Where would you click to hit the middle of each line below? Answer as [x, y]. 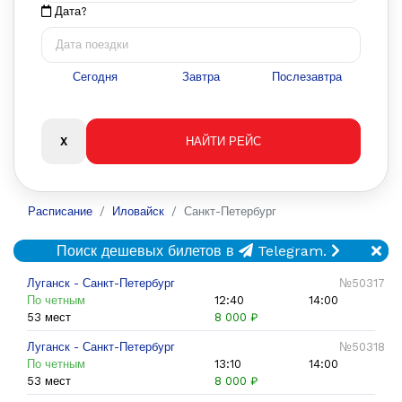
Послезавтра [307, 77]
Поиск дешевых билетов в [147, 251]
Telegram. [289, 251]
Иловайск [138, 211]
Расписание [60, 211]
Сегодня [95, 77]
